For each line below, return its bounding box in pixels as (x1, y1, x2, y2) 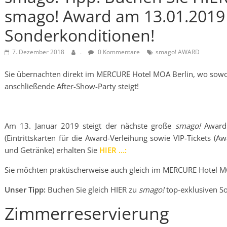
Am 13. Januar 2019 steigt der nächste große (5, 121, 175, 131)
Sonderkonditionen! (5, 24, 155, 46)
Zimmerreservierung (5, 202, 169, 225)
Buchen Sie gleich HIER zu (46, 184, 139, 195)
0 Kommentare (96, 48, 140, 56)
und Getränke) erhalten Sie (5, 145, 99, 155)
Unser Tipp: (5, 184, 46, 195)
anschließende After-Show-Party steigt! (5, 81, 139, 91)
